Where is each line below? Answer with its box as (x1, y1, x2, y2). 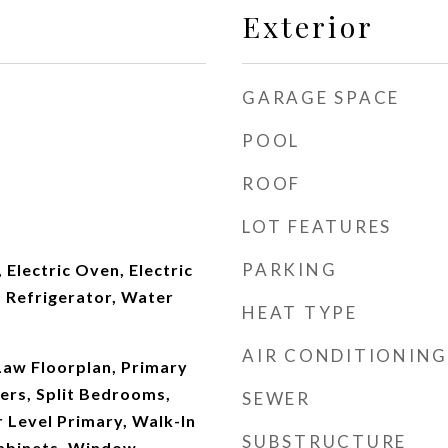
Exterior (242, 7, 374, 45)
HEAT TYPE (242, 302, 358, 323)
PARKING (242, 259, 338, 280)
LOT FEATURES (242, 216, 392, 237)
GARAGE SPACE (242, 87, 400, 108)
